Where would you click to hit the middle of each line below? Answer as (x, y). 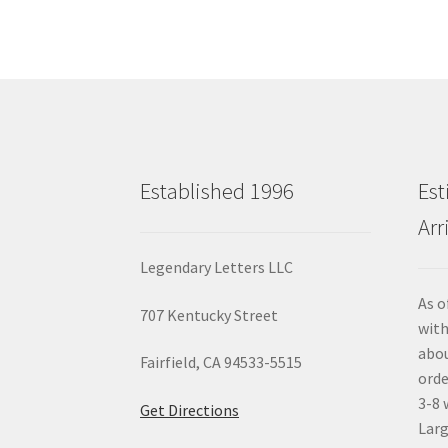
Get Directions (190, 410)
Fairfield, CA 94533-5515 (221, 362)
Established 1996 (217, 190)
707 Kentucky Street (209, 314)
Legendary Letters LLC (217, 267)
